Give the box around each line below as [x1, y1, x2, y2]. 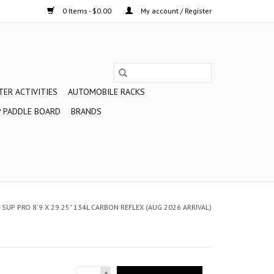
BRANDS [71, 106, 102, 117]
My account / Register [139, 6, 212, 15]
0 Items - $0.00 [61, 6, 113, 15]
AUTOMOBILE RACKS [68, 86, 145, 97]
